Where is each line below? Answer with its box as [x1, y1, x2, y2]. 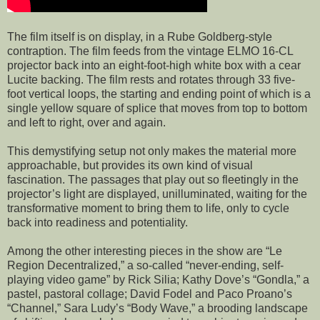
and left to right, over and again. [7, 116, 166, 129]
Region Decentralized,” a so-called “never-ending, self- [7, 259, 284, 272]
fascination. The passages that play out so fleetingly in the [7, 174, 299, 186]
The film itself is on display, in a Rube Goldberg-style [7, 31, 272, 44]
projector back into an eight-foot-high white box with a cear [7, 59, 301, 72]
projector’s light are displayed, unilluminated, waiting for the [7, 188, 307, 201]
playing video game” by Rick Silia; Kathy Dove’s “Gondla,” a [7, 274, 309, 286]
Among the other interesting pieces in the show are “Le [7, 245, 282, 258]
